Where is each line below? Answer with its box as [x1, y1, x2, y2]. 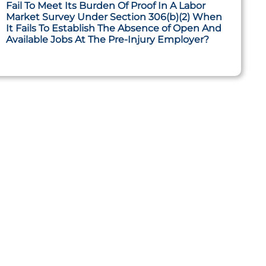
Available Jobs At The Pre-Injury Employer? [5, 34, 209, 45]
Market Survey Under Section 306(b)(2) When [5, 11, 222, 23]
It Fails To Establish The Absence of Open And [5, 23, 221, 34]
